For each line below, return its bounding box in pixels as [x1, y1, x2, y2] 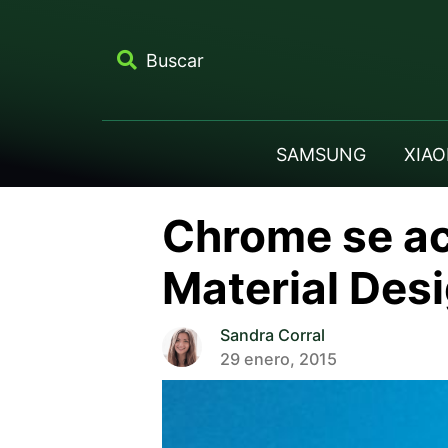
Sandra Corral [219, 324, 325, 345]
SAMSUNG [275, 143, 366, 165]
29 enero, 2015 [219, 348, 337, 369]
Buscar [145, 49, 204, 71]
